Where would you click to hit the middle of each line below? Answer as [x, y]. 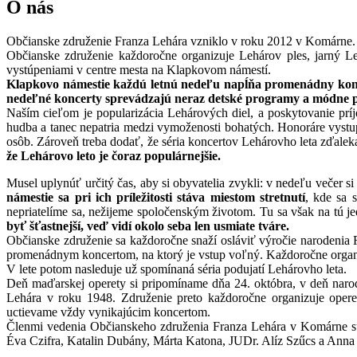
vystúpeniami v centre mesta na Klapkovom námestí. [139, 69]
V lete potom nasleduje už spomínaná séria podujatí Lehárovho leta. [177, 269]
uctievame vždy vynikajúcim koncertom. [108, 312]
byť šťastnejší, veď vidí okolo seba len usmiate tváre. [148, 226]
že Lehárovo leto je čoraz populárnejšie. [114, 155]
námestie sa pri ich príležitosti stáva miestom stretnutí [156, 197]
